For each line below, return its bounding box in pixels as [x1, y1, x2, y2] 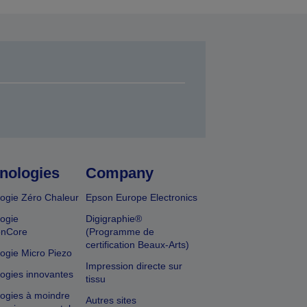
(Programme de [86, 226, 155, 238]
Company [86, 164, 154, 182]
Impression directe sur [86, 260, 183, 272]
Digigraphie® [86, 213, 143, 225]
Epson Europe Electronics [86, 192, 198, 204]
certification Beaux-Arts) [86, 239, 190, 251]
